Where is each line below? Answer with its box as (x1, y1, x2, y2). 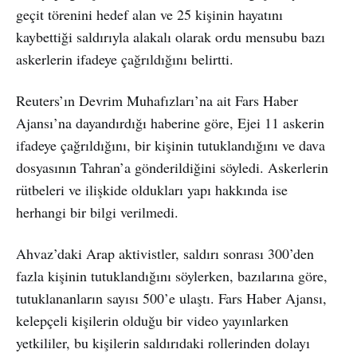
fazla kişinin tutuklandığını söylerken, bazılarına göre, (16, 265, 328, 285)
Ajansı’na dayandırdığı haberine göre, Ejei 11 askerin (16, 112, 324, 132)
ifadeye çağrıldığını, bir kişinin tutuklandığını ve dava (16, 135, 325, 155)
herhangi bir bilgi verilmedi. (16, 202, 178, 222)
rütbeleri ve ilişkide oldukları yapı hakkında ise (16, 179, 288, 199)
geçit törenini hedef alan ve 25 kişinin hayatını (16, 4, 283, 24)
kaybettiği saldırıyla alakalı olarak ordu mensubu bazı (16, 26, 325, 46)
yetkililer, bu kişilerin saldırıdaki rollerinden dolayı (16, 332, 310, 352)
